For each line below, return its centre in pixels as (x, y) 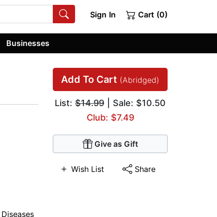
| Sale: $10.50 (135, 103)
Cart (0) (152, 15)
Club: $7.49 (110, 118)
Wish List (88, 169)
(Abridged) (139, 80)
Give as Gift (116, 144)
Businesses (28, 43)
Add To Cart (90, 80)
